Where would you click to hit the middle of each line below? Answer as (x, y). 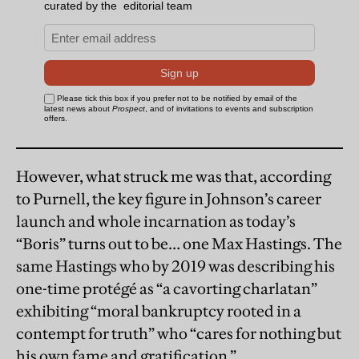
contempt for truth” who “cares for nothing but (179, 333)
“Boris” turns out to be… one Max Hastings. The (179, 243)
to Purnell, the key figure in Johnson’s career (169, 198)
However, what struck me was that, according (173, 176)
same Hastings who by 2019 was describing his (175, 266)
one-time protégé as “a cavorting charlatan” (167, 288)
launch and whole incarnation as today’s (156, 221)
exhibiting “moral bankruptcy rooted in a (159, 311)
